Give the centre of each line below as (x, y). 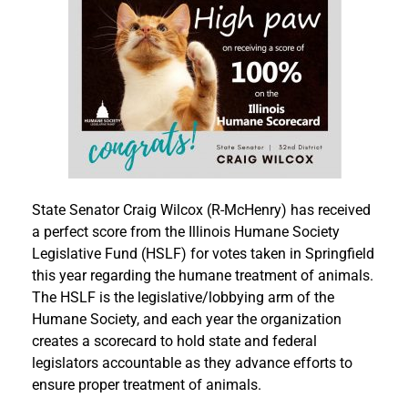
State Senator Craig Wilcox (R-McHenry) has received (201, 210)
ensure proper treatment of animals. (147, 385)
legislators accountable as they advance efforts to (192, 363)
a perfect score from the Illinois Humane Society (186, 232)
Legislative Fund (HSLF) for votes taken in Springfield (203, 254)
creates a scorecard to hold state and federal (174, 342)
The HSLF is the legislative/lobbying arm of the (183, 298)
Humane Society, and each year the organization (187, 320)
